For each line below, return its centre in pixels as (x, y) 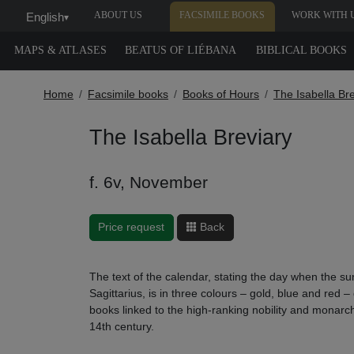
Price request (131, 227)
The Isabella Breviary (190, 137)
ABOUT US (118, 15)
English (45, 17)
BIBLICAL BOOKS (301, 50)
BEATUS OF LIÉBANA (181, 50)
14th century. (121, 326)
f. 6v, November (148, 182)
